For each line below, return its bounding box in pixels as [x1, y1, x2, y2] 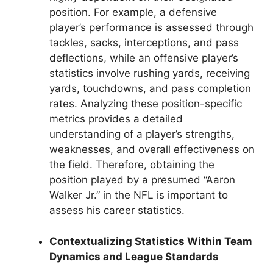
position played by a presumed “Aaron [49, 174, 235, 186]
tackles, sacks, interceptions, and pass [49, 37, 239, 49]
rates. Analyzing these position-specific [49, 97, 242, 110]
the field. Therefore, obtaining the [49, 158, 214, 171]
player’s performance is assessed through [49, 21, 253, 34]
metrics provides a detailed [49, 113, 183, 126]
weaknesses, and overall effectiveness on [49, 143, 255, 156]
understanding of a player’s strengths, [49, 128, 235, 141]
